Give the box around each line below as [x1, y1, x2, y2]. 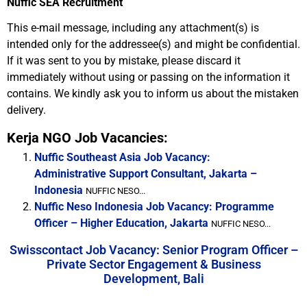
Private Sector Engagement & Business [46, 257, 261, 271]
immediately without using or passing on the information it [7, 71, 290, 84]
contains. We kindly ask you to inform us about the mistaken [7, 87, 299, 100]
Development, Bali [103, 271, 204, 286]
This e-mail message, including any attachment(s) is [7, 21, 259, 34]
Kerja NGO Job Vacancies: [7, 130, 168, 146]
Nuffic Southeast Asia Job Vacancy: [34, 151, 210, 164]
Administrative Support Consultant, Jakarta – [34, 167, 257, 180]
